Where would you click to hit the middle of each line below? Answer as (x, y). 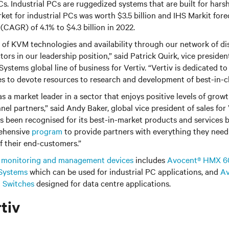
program (47, 131)
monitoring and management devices (67, 159)
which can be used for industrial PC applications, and (124, 171)
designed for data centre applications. (102, 183)
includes (150, 159)
